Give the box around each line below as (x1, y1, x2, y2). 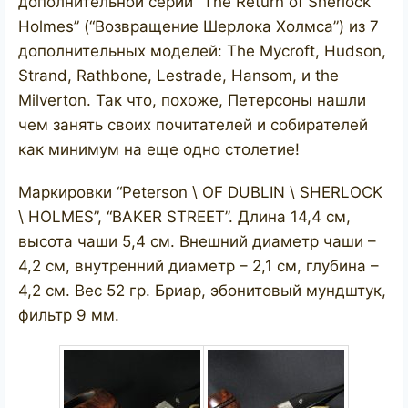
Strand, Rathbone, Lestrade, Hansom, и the (18, 66, 339, 86)
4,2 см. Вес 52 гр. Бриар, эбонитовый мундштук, (18, 281, 386, 301)
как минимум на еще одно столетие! (18, 140, 300, 159)
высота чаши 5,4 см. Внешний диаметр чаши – (18, 232, 376, 251)
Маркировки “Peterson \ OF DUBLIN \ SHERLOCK (18, 183, 382, 202)
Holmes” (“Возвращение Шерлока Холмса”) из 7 (18, 17, 379, 36)
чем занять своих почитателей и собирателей (18, 116, 368, 135)
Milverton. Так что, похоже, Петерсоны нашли (18, 91, 366, 110)
